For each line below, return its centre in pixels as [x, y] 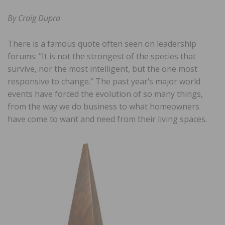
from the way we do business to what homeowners [103, 106]
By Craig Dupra [34, 18]
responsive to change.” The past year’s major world [104, 81]
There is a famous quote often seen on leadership [102, 43]
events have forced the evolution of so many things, [105, 94]
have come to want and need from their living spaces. [107, 119]
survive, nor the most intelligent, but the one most [102, 69]
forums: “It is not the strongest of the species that [102, 56]
